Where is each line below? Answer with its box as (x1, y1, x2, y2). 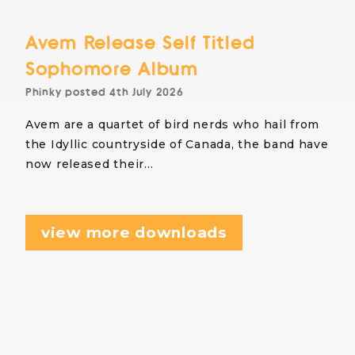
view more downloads (41, 223, 227, 242)
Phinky (25, 86, 62, 99)
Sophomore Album (25, 58, 198, 80)
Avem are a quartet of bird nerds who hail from (25, 117, 320, 132)
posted (61, 86, 110, 99)
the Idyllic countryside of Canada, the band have (25, 137, 329, 152)
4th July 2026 (109, 86, 184, 99)
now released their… (25, 157, 154, 172)
